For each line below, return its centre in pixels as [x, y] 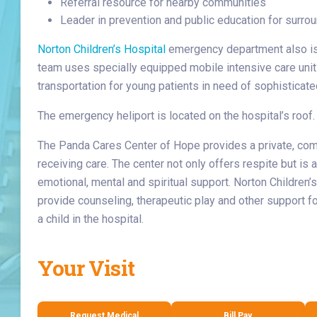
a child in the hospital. [91, 219]
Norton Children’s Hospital [102, 49]
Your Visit [86, 268]
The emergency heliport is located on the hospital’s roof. [177, 116]
